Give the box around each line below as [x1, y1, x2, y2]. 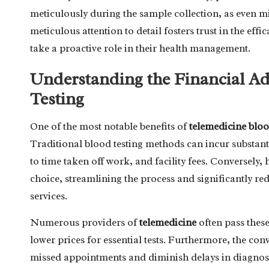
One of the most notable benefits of [30, 119, 189, 133]
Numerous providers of [30, 216, 139, 229]
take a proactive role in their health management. [30, 41, 250, 55]
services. [30, 189, 67, 202]
